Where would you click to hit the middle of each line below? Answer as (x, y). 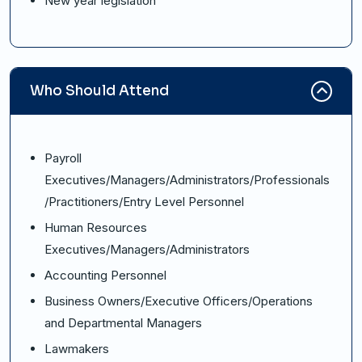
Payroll (63, 158)
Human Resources (96, 228)
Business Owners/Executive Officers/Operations (179, 301)
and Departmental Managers (123, 323)
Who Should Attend (99, 91)
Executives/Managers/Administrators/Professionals (187, 180)
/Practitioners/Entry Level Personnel (144, 202)
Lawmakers (77, 349)
